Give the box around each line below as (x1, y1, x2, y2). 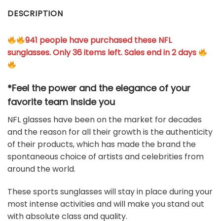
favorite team (7, 95, 68, 108)
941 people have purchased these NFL (25, 34, 172, 46)
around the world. (7, 163, 75, 175)
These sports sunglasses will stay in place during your (7, 185, 213, 197)
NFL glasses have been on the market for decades (7, 113, 202, 125)
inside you (71, 95, 115, 108)
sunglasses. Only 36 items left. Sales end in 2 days (7, 46, 198, 58)
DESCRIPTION (7, 7, 63, 19)
